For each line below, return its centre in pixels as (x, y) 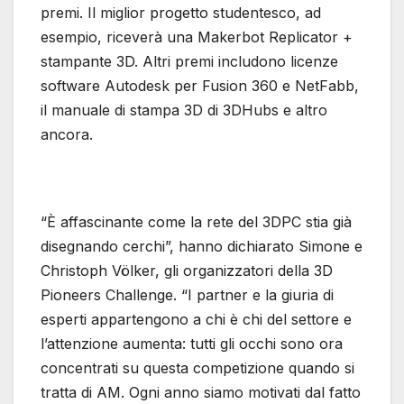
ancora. (67, 135)
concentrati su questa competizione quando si (197, 368)
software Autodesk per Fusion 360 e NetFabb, (200, 86)
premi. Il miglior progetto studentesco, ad (181, 13)
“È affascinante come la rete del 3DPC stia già (196, 222)
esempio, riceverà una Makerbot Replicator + (197, 37)
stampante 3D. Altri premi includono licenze (189, 62)
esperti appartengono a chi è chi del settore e (196, 320)
